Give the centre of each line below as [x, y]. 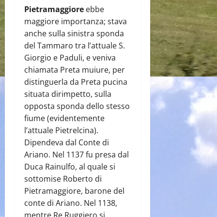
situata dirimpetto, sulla [68, 94]
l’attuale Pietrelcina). [61, 130]
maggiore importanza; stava [76, 21]
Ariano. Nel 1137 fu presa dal [77, 154]
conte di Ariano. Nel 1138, [71, 203]
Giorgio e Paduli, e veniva [70, 57]
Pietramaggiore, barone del [74, 191]
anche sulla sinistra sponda [74, 33]
